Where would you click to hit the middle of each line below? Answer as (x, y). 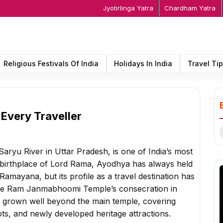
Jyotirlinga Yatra (128, 8)
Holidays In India (143, 64)
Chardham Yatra (190, 8)
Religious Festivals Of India (51, 64)
